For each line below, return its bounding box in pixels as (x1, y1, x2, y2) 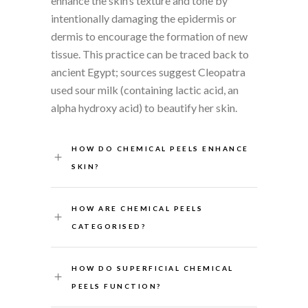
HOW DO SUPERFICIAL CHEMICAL (71, 263, 234, 272)
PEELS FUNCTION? (71, 281, 162, 290)
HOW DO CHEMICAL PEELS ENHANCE (71, 144, 249, 153)
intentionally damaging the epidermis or (51, 11, 236, 25)
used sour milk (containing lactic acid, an (51, 82, 239, 96)
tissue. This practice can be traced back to (51, 47, 249, 60)
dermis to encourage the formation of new (51, 29, 247, 43)
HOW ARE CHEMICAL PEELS (71, 203, 203, 212)
